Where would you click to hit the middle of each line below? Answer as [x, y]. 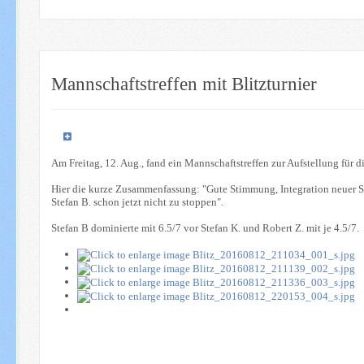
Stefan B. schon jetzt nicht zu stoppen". [137, 201]
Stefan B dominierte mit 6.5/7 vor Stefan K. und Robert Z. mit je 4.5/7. [205, 227]
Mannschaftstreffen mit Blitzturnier [184, 83]
